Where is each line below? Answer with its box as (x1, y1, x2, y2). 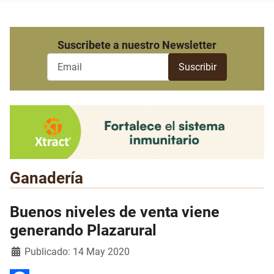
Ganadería (10, 169, 83, 188)
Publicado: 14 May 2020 (24, 246, 130, 258)
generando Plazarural (10, 221, 157, 240)
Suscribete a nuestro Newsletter (57, 39, 217, 52)
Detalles (9, 245, 45, 257)
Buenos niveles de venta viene (10, 203, 220, 221)
